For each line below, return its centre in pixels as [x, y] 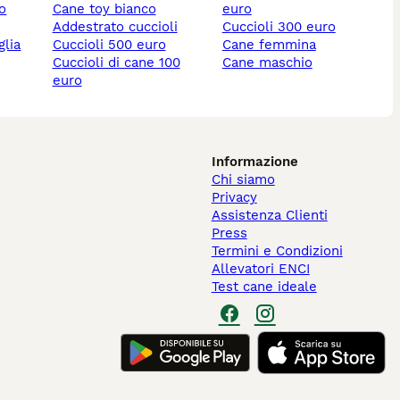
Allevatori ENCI [260, 269]
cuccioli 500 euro [113, 45]
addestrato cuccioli [119, 27]
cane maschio [271, 63]
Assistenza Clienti [269, 216]
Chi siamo [243, 180]
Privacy [234, 198]
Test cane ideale [264, 287]
